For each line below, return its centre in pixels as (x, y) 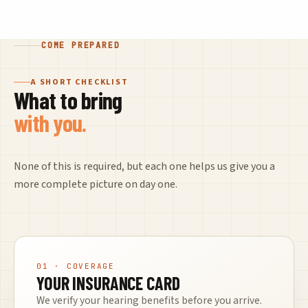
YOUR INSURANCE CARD (108, 283)
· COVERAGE (81, 266)
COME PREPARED (81, 45)
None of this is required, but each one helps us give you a (144, 166)
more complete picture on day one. (96, 184)
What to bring (68, 100)
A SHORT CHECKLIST (79, 82)
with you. (50, 122)
